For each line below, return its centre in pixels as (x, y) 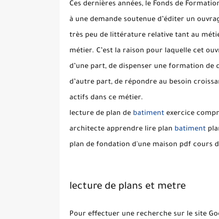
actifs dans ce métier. (106, 98)
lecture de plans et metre (128, 187)
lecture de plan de (101, 114)
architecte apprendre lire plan (122, 130)
